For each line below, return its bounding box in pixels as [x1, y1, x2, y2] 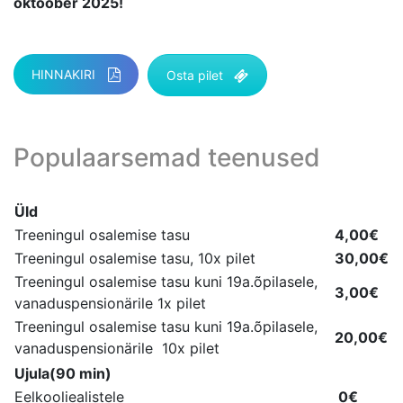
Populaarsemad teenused [13, 141, 320, 173]
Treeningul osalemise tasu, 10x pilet [14, 248, 255, 267]
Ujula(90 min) [14, 363, 112, 382]
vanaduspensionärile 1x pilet [14, 293, 206, 312]
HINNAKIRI [31, 67, 95, 82]
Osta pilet [166, 67, 223, 83]
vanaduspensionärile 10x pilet [14, 338, 219, 357]
